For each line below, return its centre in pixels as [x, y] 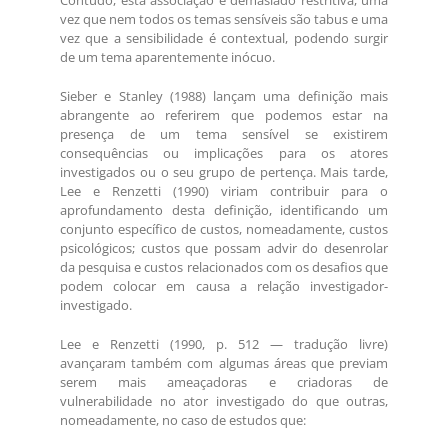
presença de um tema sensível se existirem [224, 134]
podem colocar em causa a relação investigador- [224, 286]
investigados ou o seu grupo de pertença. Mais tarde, [224, 172]
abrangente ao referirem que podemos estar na [224, 115]
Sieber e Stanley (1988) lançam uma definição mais [224, 96]
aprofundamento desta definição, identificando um [224, 210]
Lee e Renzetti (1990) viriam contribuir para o [224, 191]
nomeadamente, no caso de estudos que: [183, 420]
